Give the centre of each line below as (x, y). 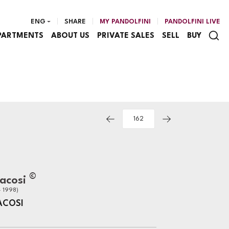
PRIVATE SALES (125, 36)
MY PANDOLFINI (125, 22)
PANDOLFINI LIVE (192, 22)
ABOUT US (70, 36)
